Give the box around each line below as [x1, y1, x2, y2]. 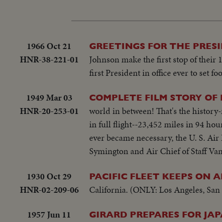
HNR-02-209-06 [19, 183, 79, 196]
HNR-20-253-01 [19, 105, 79, 117]
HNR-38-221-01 [19, 53, 79, 65]
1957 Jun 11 [27, 208, 71, 221]
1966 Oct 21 [27, 39, 71, 52]
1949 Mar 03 [26, 91, 72, 104]
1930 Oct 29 [27, 169, 71, 182]
